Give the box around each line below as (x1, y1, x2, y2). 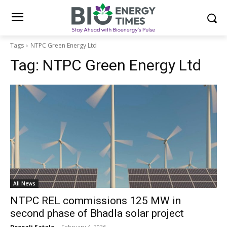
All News (13, 180, 35, 187)
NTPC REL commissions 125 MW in (10, 195, 181, 207)
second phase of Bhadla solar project (10, 207, 184, 220)
